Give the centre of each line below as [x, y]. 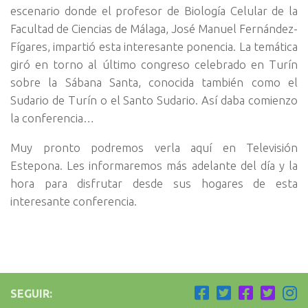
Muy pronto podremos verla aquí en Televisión [154, 147]
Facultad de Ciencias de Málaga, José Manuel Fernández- [154, 29]
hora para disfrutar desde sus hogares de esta [154, 183]
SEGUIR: [31, 294]
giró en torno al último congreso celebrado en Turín [154, 65]
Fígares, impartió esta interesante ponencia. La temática [154, 47]
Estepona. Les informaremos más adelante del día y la [154, 165]
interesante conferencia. [74, 201]
